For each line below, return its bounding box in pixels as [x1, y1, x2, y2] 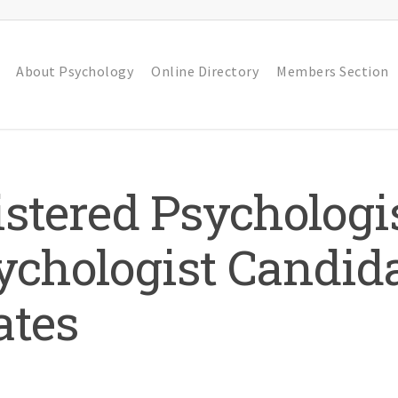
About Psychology [16, 61, 133, 80]
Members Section [276, 61, 389, 80]
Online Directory [151, 61, 259, 80]
